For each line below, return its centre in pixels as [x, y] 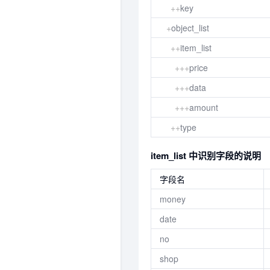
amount [204, 107]
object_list [190, 28]
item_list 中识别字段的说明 [206, 155]
